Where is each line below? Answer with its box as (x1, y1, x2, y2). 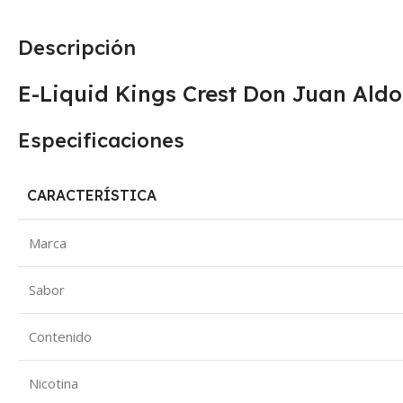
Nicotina (29, 374, 78, 393)
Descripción (18, 35, 136, 61)
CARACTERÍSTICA (27, 186, 157, 205)
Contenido (29, 327, 92, 346)
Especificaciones (18, 128, 184, 154)
